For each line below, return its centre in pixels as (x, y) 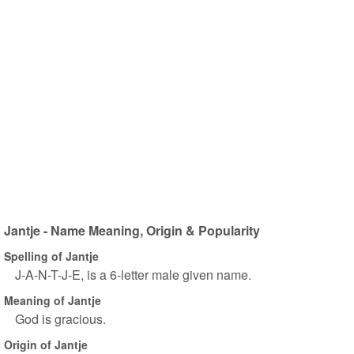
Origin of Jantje (46, 344)
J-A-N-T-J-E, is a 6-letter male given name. (133, 275)
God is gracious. (60, 319)
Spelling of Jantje (51, 256)
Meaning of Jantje (53, 300)
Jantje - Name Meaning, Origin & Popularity (132, 230)
